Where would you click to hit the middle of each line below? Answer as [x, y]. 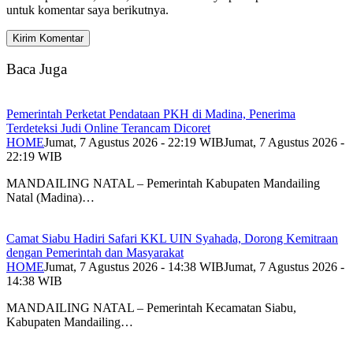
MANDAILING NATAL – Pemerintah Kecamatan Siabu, [151, 308]
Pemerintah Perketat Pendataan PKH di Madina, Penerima [151, 114]
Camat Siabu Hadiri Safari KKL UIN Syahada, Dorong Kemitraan [172, 239]
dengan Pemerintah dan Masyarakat [95, 253]
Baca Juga [37, 69]
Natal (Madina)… [50, 198]
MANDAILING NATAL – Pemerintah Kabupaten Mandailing [163, 184]
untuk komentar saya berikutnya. [87, 9]
